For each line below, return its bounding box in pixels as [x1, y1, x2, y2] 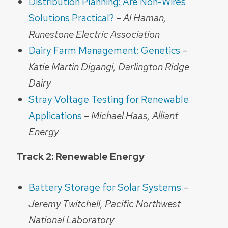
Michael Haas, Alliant [91, 109, 178, 123]
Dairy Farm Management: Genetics [28, 44, 180, 58]
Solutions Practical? [28, 11, 114, 25]
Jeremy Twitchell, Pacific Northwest [28, 197, 181, 211]
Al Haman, [123, 11, 166, 25]
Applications [28, 109, 82, 123]
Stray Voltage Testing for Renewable [28, 93, 189, 106]
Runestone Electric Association [28, 27, 160, 41]
